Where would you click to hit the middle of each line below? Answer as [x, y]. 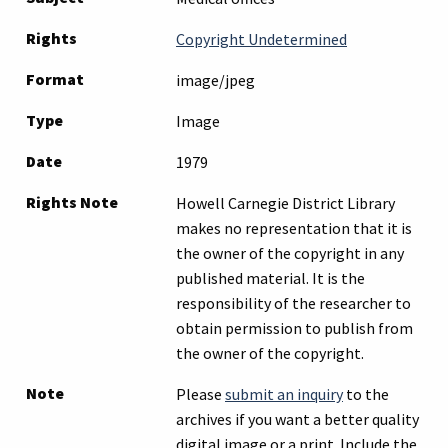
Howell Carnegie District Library [285, 202]
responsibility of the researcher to [293, 302]
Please [200, 393]
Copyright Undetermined [261, 38]
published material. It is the [270, 277]
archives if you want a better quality [297, 418]
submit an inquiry [284, 393]
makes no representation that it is [294, 227]
